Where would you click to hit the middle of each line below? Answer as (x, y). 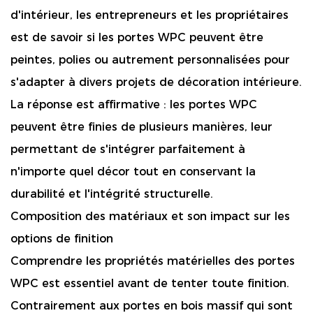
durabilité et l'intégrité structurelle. (112, 194)
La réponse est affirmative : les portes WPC (134, 104)
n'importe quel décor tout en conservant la (133, 172)
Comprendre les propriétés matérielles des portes (153, 261)
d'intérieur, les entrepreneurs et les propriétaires (150, 15)
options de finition (62, 239)
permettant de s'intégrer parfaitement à (128, 149)
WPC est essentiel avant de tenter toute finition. (150, 283)
